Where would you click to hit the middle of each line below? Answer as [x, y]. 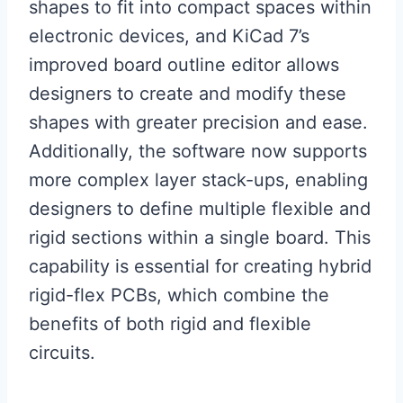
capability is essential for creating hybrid [200, 266]
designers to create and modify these [188, 94]
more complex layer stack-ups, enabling [198, 180]
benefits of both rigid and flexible [170, 324]
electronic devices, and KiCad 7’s [169, 36]
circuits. [62, 353]
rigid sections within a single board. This [200, 237]
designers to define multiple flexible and [200, 209]
